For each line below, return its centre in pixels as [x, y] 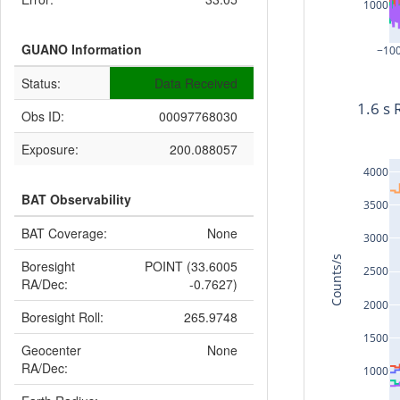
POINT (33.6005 [191, 266]
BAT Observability [76, 199]
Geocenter [51, 350]
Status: [41, 83]
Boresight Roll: [62, 317]
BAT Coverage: [64, 233]
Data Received [196, 83]
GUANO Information [82, 49]
